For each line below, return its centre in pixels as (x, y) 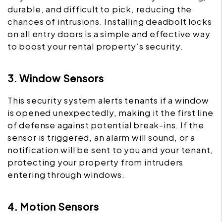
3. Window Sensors (56, 78)
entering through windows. (66, 175)
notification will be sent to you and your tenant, (111, 150)
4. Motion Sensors (53, 207)
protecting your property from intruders (96, 162)
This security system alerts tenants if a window (108, 100)
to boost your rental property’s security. (95, 46)
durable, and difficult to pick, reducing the (100, 9)
